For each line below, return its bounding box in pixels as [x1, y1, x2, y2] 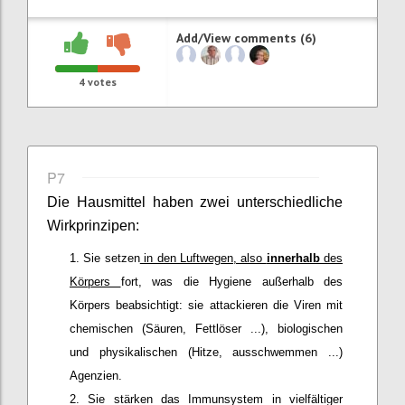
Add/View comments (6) [176, 29, 317, 46]
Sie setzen [83, 250, 140, 265]
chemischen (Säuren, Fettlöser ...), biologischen [70, 321, 343, 335]
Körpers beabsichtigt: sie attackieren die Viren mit [70, 297, 343, 312]
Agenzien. [70, 368, 122, 382]
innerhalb [266, 250, 324, 265]
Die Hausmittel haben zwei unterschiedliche [47, 193, 343, 210]
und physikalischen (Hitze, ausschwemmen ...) [70, 344, 343, 359]
